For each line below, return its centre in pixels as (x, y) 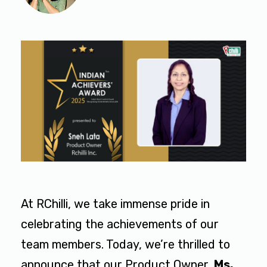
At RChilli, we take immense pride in (115, 204)
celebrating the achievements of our (120, 224)
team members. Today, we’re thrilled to (125, 245)
